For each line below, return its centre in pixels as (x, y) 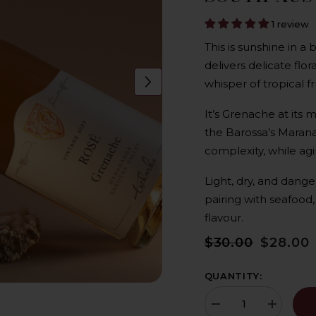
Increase (288, 309)
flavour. (224, 218)
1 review (290, 24)
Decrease (233, 309)
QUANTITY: (233, 276)
